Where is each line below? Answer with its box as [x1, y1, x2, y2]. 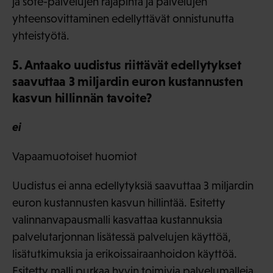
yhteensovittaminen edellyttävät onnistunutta [12, 12, 234, 26]
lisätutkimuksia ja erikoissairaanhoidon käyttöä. [12, 247, 237, 261]
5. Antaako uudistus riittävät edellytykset [12, 57, 241, 73]
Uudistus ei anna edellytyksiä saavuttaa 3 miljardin [12, 179, 253, 193]
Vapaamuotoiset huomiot [12, 150, 137, 163]
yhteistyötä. [12, 29, 69, 43]
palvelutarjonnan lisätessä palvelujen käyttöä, [12, 230, 231, 244]
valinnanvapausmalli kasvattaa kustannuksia [12, 213, 222, 227]
